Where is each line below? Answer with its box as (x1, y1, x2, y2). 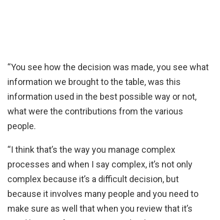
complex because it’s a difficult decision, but (7, 173, 179, 184)
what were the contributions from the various (7, 106, 183, 116)
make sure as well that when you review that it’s (7, 203, 192, 214)
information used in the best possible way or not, (7, 91, 196, 102)
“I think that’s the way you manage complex (7, 144, 175, 155)
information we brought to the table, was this (7, 76, 181, 87)
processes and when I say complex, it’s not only (7, 159, 192, 169)
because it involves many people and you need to (7, 188, 198, 199)
